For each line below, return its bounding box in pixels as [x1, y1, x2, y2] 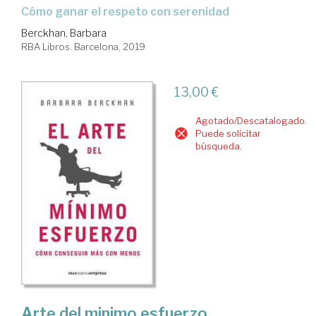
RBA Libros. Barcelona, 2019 [21, 40, 145, 52]
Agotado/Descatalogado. [195, 114, 307, 126]
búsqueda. [195, 140, 242, 152]
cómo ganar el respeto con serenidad [29, 4, 229, 18]
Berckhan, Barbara [21, 26, 107, 39]
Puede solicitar [195, 127, 261, 139]
